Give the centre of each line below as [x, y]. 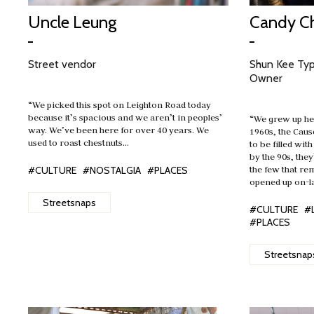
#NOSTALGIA [112, 170]
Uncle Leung [72, 22]
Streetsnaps [69, 203]
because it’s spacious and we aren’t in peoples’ [125, 117]
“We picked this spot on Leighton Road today [120, 104]
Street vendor [62, 64]
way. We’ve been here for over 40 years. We [118, 130]
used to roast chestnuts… [78, 142]
